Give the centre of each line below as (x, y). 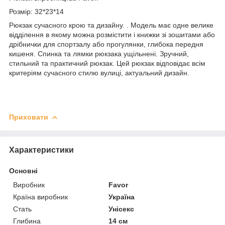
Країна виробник (40, 197)
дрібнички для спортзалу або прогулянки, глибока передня (106, 44)
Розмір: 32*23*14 (36, 11)
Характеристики (41, 150)
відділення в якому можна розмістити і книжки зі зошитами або (112, 34)
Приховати (29, 117)
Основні (23, 171)
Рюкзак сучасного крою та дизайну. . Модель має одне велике (111, 25)
